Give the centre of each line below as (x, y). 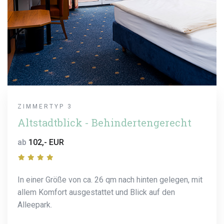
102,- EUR (46, 142)
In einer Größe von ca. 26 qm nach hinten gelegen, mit (110, 179)
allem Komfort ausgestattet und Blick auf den (96, 192)
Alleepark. (35, 204)
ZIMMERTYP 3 (45, 106)
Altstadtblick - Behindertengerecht (104, 122)
